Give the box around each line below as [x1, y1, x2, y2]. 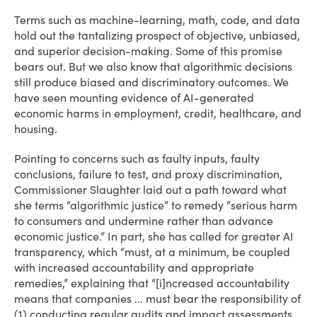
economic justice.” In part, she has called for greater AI [14, 229, 294, 243]
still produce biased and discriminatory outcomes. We [14, 75, 289, 89]
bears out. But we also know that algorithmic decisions [14, 59, 292, 74]
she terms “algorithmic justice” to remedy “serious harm [14, 198, 297, 212]
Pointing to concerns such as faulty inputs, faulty [14, 151, 260, 166]
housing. [14, 122, 57, 136]
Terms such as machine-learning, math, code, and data [14, 13, 300, 27]
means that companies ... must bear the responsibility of [14, 292, 301, 306]
